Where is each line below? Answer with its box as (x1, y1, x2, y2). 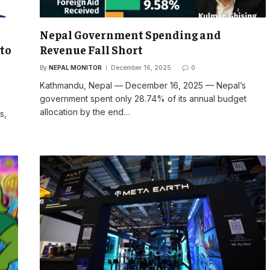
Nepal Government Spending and (39, 27, 221, 42)
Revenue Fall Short (39, 42, 143, 57)
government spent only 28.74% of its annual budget (39, 93, 246, 104)
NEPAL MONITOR (48, 63, 102, 71)
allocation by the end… (39, 106, 130, 117)
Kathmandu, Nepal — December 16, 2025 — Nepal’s (39, 80, 246, 90)
